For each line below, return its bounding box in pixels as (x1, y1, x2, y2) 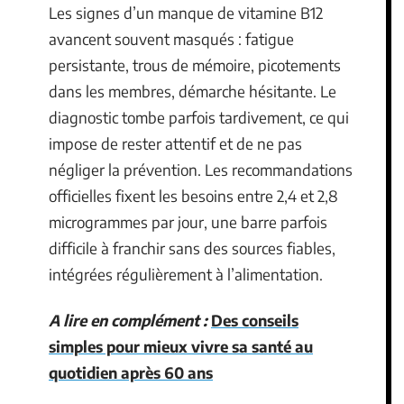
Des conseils (211, 310, 298, 330)
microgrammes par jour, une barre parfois (49, 211, 327, 232)
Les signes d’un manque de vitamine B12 (49, 2, 323, 23)
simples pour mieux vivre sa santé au (49, 336, 313, 356)
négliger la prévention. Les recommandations (49, 159, 353, 179)
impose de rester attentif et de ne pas (49, 133, 302, 153)
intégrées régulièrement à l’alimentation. (49, 263, 323, 284)
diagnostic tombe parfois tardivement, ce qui (49, 106, 349, 127)
